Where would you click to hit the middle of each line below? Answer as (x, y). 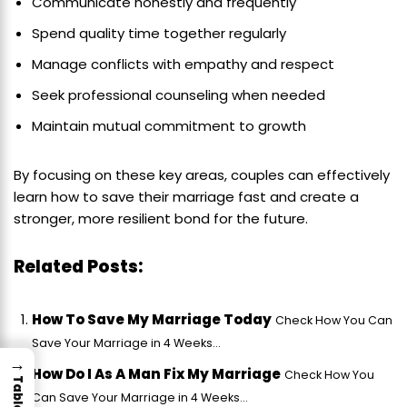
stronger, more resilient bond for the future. (161, 219)
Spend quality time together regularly (159, 34)
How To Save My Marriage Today (152, 320)
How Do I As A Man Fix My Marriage (156, 374)
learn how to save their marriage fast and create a (186, 197)
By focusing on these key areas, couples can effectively (202, 175)
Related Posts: (78, 267)
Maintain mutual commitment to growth (169, 126)
